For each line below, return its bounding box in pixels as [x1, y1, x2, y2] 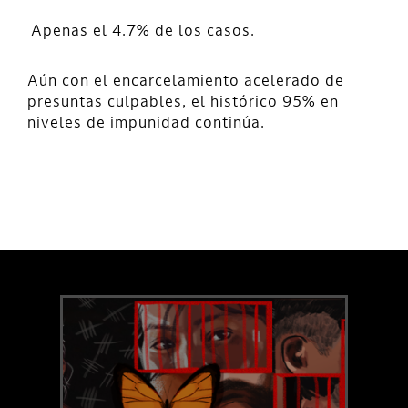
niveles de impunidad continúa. [27, 116, 265, 131]
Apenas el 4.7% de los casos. [30, 24, 255, 39]
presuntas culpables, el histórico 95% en [27, 95, 339, 110]
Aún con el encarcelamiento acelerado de [27, 74, 344, 89]
